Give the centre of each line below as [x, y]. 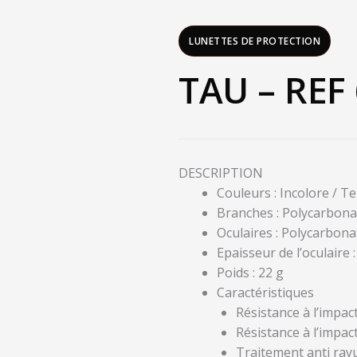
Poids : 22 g [250, 272]
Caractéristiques [265, 292]
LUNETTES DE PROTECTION [255, 41]
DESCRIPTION [221, 173]
